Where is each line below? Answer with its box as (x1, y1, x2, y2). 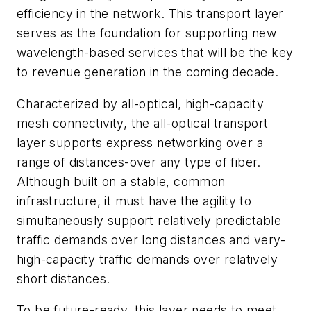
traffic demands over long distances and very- (17, 232, 285, 247)
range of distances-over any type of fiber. (17, 154, 261, 169)
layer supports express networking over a (17, 135, 263, 150)
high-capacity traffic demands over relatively (17, 251, 278, 267)
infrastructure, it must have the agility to (17, 193, 252, 208)
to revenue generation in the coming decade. (17, 64, 279, 79)
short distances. (17, 271, 110, 286)
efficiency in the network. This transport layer (17, 6, 284, 21)
